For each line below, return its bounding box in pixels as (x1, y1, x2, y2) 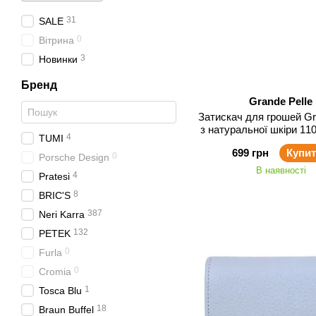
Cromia (39, 266, 71, 277)
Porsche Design (39, 152, 109, 163)
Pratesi (39, 171, 70, 182)
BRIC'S (39, 190, 71, 201)
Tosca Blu (39, 285, 82, 296)
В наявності (255, 165, 306, 176)
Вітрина (39, 35, 74, 46)
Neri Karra (39, 209, 85, 220)
